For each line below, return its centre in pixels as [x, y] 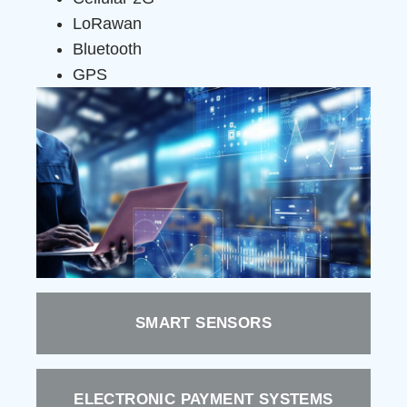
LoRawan [107, 24]
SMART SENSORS [203, 323]
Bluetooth [107, 49]
